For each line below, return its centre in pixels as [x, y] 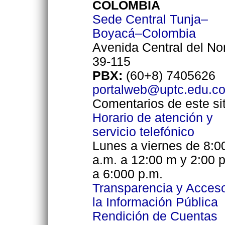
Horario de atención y [152, 118]
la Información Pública [155, 202]
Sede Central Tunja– [150, 20]
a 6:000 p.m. [127, 174]
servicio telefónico [143, 132]
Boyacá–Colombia [144, 34]
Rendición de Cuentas [155, 216]
